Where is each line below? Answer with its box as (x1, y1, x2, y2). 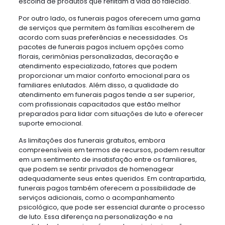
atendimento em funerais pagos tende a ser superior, (18, 90, 195, 99)
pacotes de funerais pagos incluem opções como (18, 42, 184, 52)
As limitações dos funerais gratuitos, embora (18, 136, 165, 145)
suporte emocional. (18, 119, 83, 128)
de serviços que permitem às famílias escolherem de (18, 23, 195, 33)
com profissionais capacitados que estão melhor (18, 99, 181, 109)
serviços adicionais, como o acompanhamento (18, 193, 175, 202)
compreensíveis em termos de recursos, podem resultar (18, 145, 205, 155)
